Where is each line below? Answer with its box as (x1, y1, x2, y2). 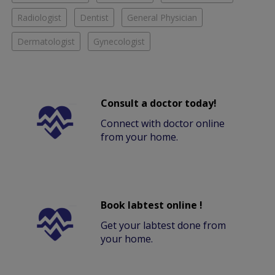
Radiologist (17, 12, 61, 24)
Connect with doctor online (101, 117, 225, 131)
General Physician (127, 12, 197, 24)
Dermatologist (17, 36, 75, 48)
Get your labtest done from (101, 219, 227, 233)
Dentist (80, 12, 109, 24)
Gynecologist (93, 36, 145, 48)
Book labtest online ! (101, 198, 203, 212)
